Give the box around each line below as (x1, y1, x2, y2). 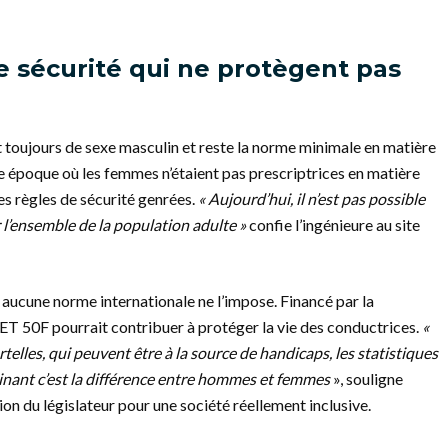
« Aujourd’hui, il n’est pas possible (198, 189, 425, 208)
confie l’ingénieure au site (246, 215, 420, 234)
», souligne (330, 369, 403, 388)
